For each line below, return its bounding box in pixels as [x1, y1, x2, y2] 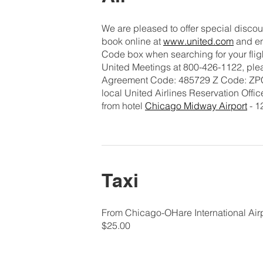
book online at [102, 35, 163, 47]
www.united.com [163, 35, 234, 47]
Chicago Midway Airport [145, 99, 247, 112]
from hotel [102, 99, 145, 112]
